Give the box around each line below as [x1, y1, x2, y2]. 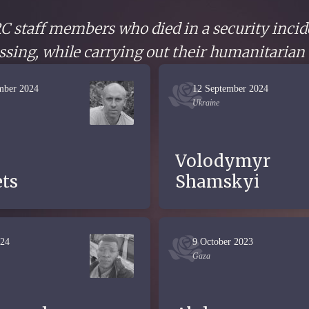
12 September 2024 [192, 83, 268, 94]
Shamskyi [175, 171, 259, 192]
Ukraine [192, 98, 219, 108]
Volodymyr [175, 150, 270, 172]
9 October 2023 [192, 237, 253, 247]
